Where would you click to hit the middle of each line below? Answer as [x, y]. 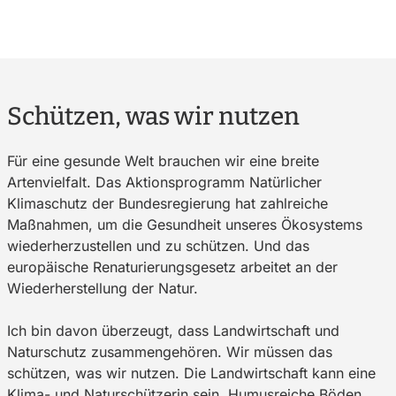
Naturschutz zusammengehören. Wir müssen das [170, 352]
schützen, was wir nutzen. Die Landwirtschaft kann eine [191, 373]
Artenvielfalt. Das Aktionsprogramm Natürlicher [164, 183]
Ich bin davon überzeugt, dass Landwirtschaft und [173, 331]
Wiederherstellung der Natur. [103, 289]
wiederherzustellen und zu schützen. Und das [158, 246]
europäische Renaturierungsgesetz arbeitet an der [172, 267]
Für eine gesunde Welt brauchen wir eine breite [163, 161]
